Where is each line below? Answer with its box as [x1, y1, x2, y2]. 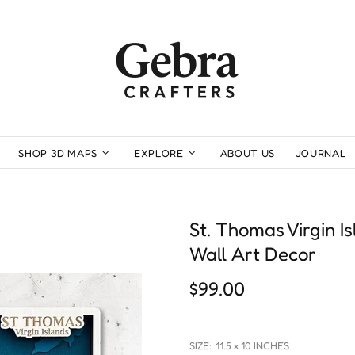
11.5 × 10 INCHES [216, 339, 289, 352]
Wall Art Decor [189, 242, 316, 265]
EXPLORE [134, 147, 184, 159]
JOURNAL [295, 147, 346, 159]
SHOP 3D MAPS [18, 147, 98, 159]
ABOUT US [219, 147, 275, 159]
